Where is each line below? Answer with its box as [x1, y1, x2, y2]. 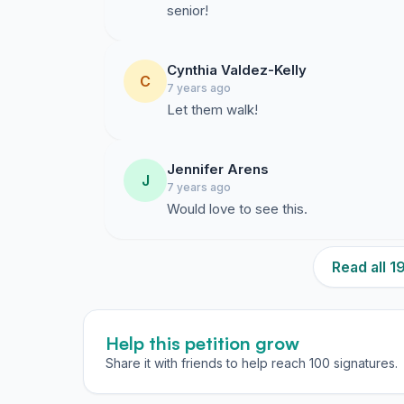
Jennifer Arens [167, 161, 269, 178]
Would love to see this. [167, 200, 308, 217]
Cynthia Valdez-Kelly [167, 61, 307, 78]
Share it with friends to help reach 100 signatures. [106, 355, 398, 371]
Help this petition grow [106, 332, 299, 354]
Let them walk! [167, 101, 258, 118]
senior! [167, 2, 208, 19]
